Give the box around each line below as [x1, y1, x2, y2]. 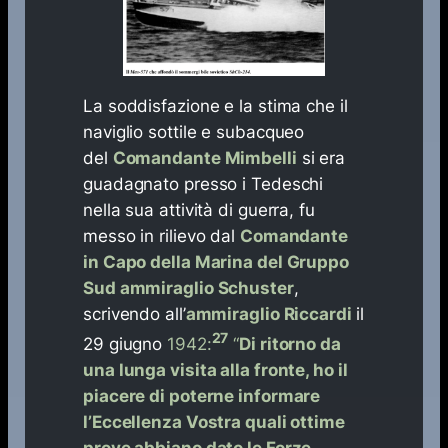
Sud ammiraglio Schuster [83, 278, 294, 299]
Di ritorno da [239, 333, 341, 354]
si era [301, 148, 346, 169]
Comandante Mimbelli [112, 148, 297, 169]
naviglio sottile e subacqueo [83, 122, 305, 143]
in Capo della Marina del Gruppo [83, 252, 349, 273]
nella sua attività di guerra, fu [83, 200, 315, 221]
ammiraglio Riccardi [185, 304, 352, 325]
